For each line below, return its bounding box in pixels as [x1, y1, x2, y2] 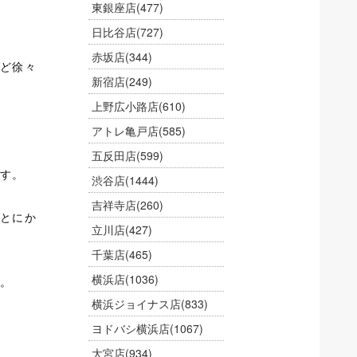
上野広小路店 [92, 98, 159, 114]
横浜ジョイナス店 [92, 296, 181, 312]
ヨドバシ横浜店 [92, 320, 170, 336]
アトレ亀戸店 [92, 123, 159, 139]
